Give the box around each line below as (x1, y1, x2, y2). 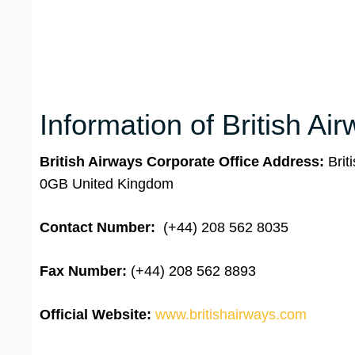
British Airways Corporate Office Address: (40, 154, 328, 170)
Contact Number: (40, 219, 155, 236)
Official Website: (40, 307, 151, 323)
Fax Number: (40, 263, 127, 280)
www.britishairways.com (155, 307, 307, 323)
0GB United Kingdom (40, 176, 174, 193)
